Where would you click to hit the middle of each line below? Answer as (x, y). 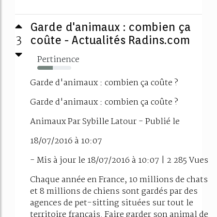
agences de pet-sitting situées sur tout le (112, 203)
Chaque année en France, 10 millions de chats (119, 180)
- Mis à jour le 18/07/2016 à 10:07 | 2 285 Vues (119, 160)
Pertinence (58, 60)
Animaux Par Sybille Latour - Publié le (105, 122)
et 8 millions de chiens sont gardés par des (114, 191)
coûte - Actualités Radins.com (110, 40)
